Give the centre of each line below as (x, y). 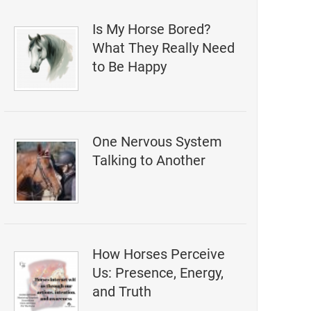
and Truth (121, 292)
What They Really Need (163, 48)
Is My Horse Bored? (151, 29)
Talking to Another (149, 160)
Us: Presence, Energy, (158, 273)
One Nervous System (157, 142)
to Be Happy (129, 67)
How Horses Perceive (158, 254)
